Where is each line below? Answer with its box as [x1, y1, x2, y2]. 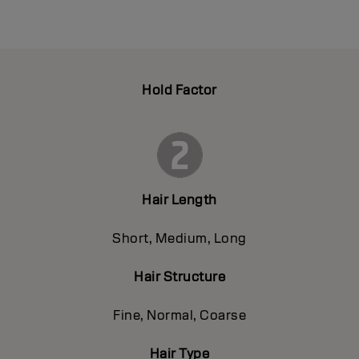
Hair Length [142, 191, 217, 208]
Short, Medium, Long [112, 229, 247, 247]
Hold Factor [142, 81, 217, 99]
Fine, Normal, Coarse [113, 306, 246, 324]
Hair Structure [134, 268, 225, 285]
